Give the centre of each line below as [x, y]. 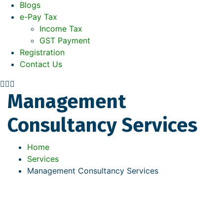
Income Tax [61, 29]
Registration [42, 53]
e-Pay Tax [38, 17]
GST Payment [65, 41]
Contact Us [41, 64]
